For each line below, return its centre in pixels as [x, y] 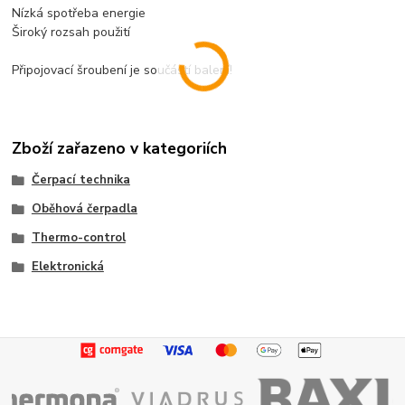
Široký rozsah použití [71, 32]
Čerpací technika [80, 180]
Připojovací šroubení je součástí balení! [122, 70]
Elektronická [67, 266]
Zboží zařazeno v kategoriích [120, 149]
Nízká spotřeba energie [79, 13]
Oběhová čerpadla [84, 209]
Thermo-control [78, 237]
